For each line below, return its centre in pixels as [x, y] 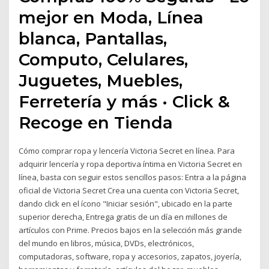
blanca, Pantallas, [93, 39]
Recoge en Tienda [96, 123]
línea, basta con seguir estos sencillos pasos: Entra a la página [133, 177]
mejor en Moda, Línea [111, 18]
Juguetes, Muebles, [101, 81]
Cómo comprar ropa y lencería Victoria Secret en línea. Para [127, 151]
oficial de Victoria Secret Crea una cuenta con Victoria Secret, [129, 191]
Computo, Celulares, [104, 60]
